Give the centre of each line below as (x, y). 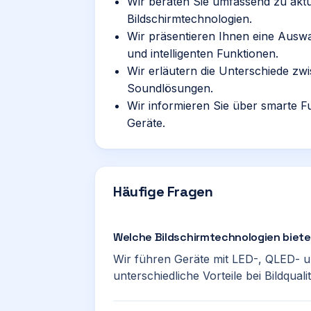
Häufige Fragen (163, 192)
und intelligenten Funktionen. (203, 53)
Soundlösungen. (170, 88)
